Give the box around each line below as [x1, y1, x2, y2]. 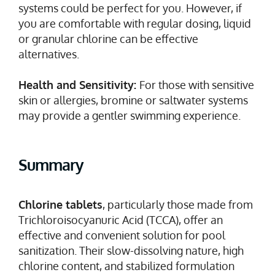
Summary [18, 154, 83, 174]
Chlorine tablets [18, 197, 103, 211]
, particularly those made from [103, 197, 253, 211]
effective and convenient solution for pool [18, 228, 225, 242]
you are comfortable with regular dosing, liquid [18, 16, 251, 30]
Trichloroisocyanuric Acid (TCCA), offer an [18, 212, 223, 227]
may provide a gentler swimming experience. [18, 108, 241, 122]
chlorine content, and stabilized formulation [18, 258, 234, 273]
